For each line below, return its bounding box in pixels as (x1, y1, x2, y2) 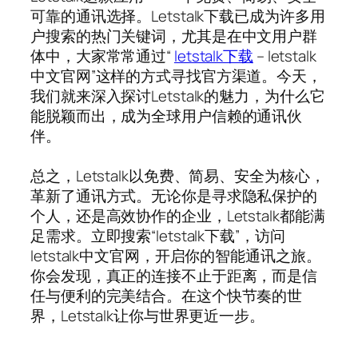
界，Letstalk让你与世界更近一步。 (30, 304, 265, 326)
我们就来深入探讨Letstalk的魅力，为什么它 (30, 85, 325, 106)
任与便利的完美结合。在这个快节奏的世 (30, 284, 303, 306)
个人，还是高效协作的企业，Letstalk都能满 (30, 205, 325, 226)
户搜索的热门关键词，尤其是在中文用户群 (30, 25, 318, 46)
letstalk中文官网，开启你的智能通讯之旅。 (30, 245, 321, 266)
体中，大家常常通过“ (30, 45, 174, 66)
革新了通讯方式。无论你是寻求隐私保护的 (30, 185, 318, 206)
